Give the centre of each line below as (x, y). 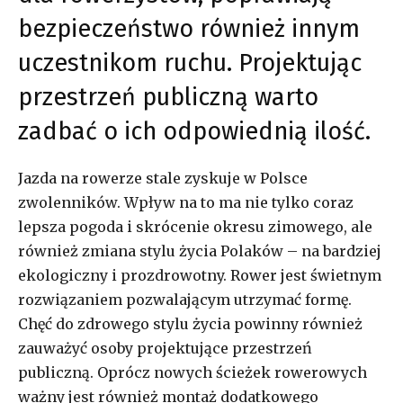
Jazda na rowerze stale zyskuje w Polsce (163, 178)
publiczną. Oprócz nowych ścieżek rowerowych (193, 372)
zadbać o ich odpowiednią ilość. (194, 131)
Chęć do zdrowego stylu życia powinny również (190, 323)
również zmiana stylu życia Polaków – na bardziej (200, 251)
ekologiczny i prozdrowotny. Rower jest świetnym (200, 275)
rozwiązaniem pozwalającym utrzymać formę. (185, 299)
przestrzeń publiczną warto (168, 97)
